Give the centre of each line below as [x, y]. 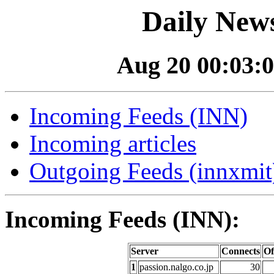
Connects [241, 251]
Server [145, 251]
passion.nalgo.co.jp [176, 267]
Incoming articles [113, 144]
